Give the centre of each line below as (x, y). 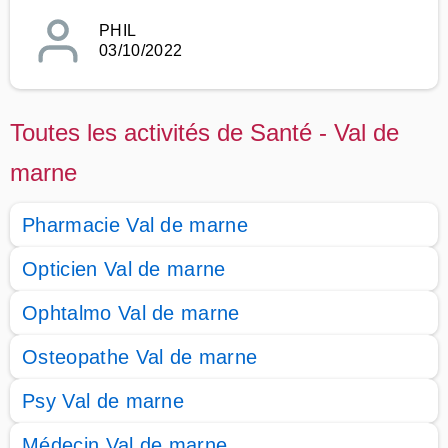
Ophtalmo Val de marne (131, 313)
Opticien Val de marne (124, 269)
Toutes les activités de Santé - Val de (204, 132)
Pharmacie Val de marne (135, 225)
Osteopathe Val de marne (140, 357)
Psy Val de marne (103, 401)
